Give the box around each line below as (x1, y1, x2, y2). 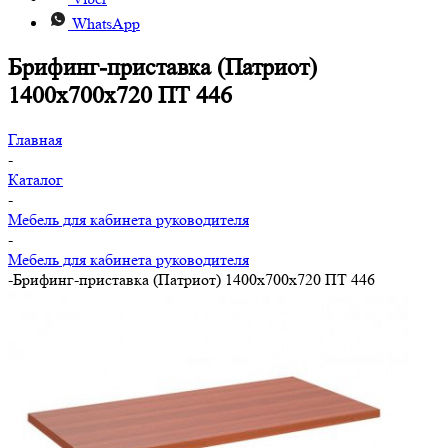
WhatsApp (72, 14, 140, 33)
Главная (8, 129, 62, 149)
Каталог (8, 169, 63, 189)
